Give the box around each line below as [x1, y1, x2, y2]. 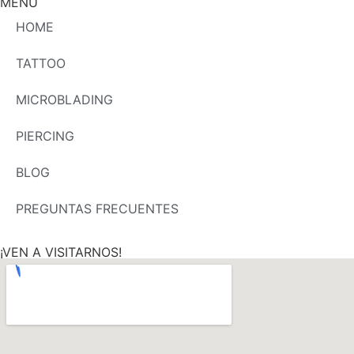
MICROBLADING [16, 92, 113, 108]
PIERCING [16, 128, 74, 145]
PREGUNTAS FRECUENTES [16, 201, 179, 217]
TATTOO [16, 55, 66, 72]
